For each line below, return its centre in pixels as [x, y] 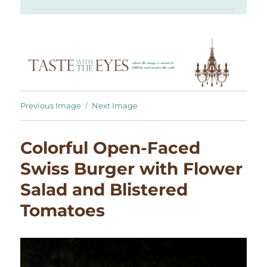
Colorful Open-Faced [111, 148]
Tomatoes [63, 211]
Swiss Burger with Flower [132, 169]
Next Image [115, 106]
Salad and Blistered [104, 190]
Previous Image [51, 106]
